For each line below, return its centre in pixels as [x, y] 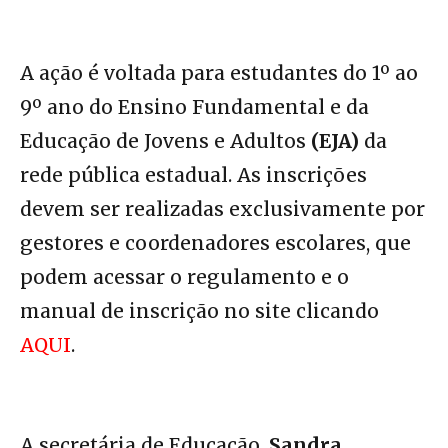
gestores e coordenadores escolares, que [215, 243]
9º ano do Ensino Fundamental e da [194, 107]
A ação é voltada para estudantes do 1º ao [219, 73]
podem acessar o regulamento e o [184, 277]
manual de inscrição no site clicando [199, 311]
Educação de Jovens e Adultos [165, 141]
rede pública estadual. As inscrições [193, 175]
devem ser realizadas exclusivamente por [222, 209]
